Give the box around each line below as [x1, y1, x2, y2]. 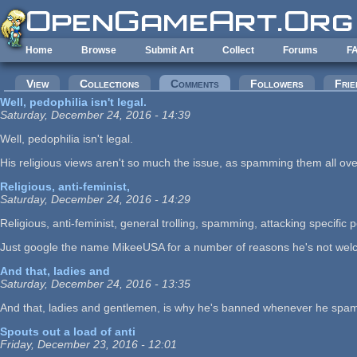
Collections [80, 77, 139, 90]
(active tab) [219, 77, 275, 90]
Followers [250, 77, 304, 90]
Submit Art [145, 45, 194, 56]
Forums [283, 45, 318, 56]
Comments [171, 77, 219, 90]
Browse [81, 45, 116, 56]
